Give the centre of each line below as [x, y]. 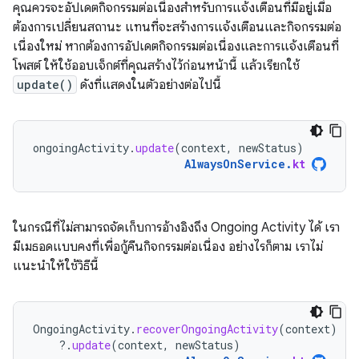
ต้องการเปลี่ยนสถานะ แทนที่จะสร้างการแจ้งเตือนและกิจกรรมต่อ [177, 28]
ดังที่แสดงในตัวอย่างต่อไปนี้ [149, 85]
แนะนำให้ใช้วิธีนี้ [56, 266]
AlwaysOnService [235, 164]
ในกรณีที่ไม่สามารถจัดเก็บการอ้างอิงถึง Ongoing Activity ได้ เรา [176, 228]
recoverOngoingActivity [207, 329]
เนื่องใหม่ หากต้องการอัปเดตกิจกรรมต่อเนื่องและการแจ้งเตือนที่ [176, 47]
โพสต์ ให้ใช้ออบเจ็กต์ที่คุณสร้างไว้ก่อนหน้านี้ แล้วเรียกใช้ [156, 66]
